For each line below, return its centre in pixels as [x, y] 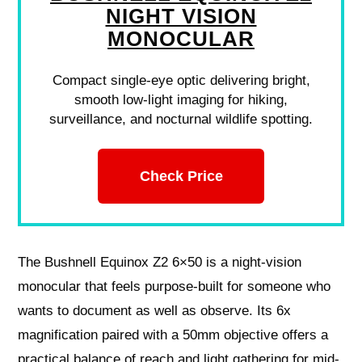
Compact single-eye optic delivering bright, [181, 80]
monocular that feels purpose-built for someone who [175, 287]
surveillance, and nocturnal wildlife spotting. [181, 119]
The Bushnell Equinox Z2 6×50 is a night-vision [160, 263]
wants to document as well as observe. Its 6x [155, 311]
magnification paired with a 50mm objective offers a [173, 335]
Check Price [181, 175]
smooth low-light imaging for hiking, [181, 99]
